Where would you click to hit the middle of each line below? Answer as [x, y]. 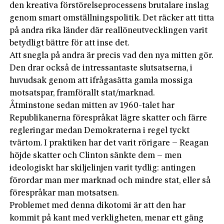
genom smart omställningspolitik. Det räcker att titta [112, 18]
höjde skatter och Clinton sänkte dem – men [96, 155]
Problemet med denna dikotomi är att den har [98, 205]
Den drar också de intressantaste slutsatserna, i [101, 68]
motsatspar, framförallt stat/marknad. [82, 93]
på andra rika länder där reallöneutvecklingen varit [109, 30]
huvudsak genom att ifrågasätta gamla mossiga [101, 80]
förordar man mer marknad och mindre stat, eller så [110, 180]
